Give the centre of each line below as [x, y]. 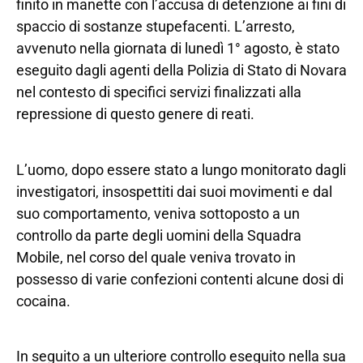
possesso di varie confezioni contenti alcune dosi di [180, 279]
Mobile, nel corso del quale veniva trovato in [156, 257]
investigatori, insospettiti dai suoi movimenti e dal [174, 191]
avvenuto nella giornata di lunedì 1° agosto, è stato [178, 49]
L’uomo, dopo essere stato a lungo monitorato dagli [181, 169]
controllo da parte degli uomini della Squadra [159, 235]
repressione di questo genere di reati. [135, 114]
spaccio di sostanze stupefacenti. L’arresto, [156, 27]
